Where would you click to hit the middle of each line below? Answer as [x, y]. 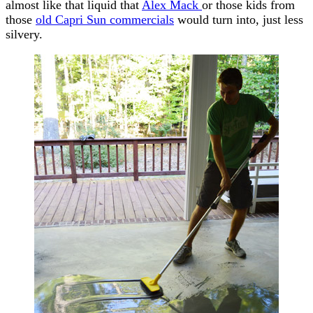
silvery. [24, 34]
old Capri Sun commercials [105, 19]
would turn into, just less [239, 19]
